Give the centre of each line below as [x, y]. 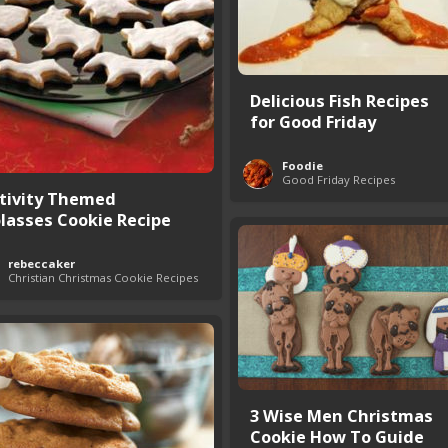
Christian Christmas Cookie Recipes [103, 277]
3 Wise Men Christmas [341, 415]
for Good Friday [313, 121]
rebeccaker [41, 263]
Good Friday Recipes [338, 179]
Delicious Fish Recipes [339, 100]
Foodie [302, 165]
